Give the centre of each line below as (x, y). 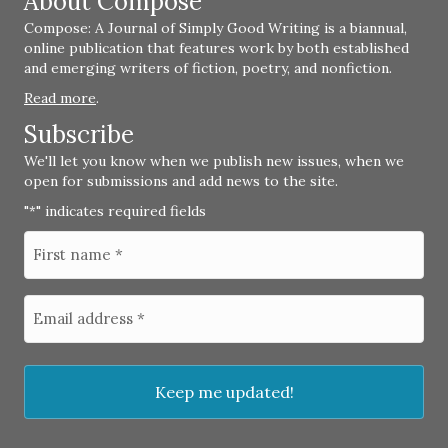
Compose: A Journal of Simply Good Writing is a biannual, (215, 28)
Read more (60, 98)
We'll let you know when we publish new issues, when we (214, 161)
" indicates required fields (121, 211)
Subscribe (79, 135)
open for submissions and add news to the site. (181, 181)
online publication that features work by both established (216, 48)
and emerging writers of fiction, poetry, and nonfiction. (208, 68)
